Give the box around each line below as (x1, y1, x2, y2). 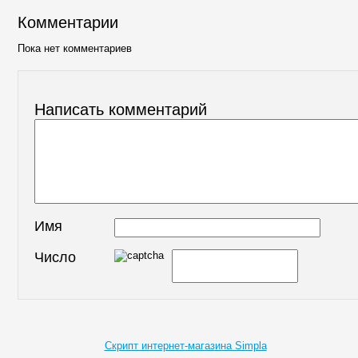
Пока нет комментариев (18, 42, 132, 55)
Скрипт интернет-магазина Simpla (104, 339, 267, 352)
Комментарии (18, 14, 118, 32)
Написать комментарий (34, 100, 207, 118)
